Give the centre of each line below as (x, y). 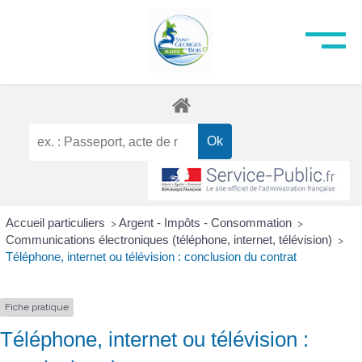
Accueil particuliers (57, 223)
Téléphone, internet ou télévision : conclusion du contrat (151, 257)
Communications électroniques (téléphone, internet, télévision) (170, 240)
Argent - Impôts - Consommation (206, 223)
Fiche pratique (37, 307)
